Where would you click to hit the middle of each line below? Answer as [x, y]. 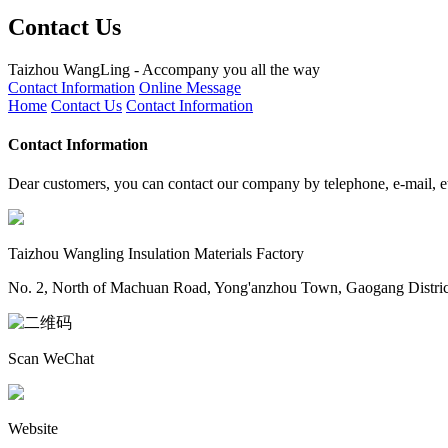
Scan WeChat [51, 359]
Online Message [190, 87]
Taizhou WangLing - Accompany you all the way [164, 69]
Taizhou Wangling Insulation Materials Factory [156, 254]
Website [33, 429]
